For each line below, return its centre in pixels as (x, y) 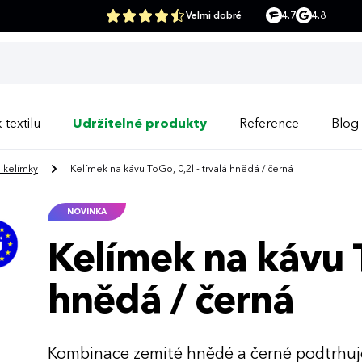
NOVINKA (87, 211)
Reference (269, 124)
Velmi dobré (214, 16)
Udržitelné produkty (140, 124)
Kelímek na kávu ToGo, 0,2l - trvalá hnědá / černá (181, 170)
